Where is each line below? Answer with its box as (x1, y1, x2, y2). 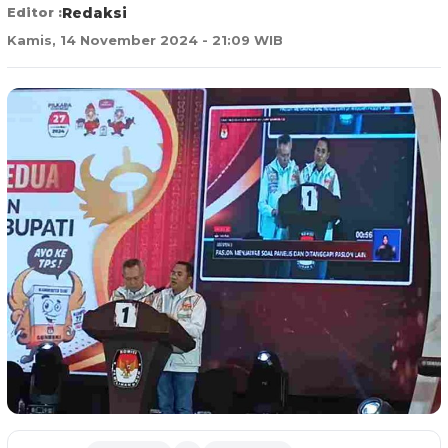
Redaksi (62, 3, 127, 22)
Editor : (7, 3, 62, 20)
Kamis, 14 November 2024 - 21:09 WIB (7, 31, 283, 48)
